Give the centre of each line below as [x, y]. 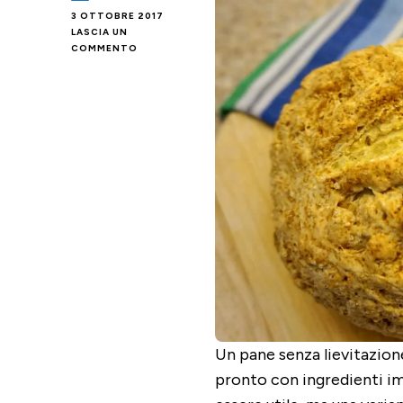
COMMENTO [104, 48]
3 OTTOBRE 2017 [117, 16]
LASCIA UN [99, 32]
